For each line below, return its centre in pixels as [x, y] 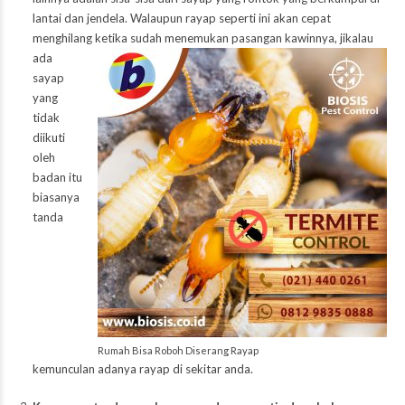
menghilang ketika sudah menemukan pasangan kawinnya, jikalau [202, 38]
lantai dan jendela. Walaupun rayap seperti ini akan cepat [181, 18]
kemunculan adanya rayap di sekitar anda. [142, 368]
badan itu [57, 177]
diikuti [48, 137]
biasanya [56, 197]
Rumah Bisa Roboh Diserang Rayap [178, 350]
